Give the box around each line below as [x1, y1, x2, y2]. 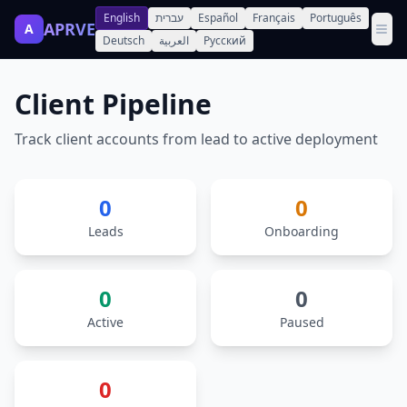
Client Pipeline [15, 85, 212, 123]
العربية [159, 33, 189, 48]
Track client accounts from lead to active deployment [15, 129, 378, 149]
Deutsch [103, 33, 144, 48]
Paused [279, 313, 324, 331]
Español [198, 10, 238, 25]
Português [310, 10, 362, 25]
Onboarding [264, 223, 339, 240]
